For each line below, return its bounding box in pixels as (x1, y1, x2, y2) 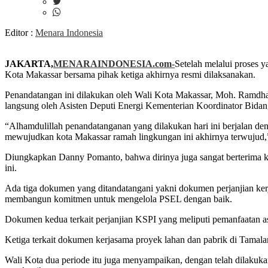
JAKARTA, (5, 59, 53, 69)
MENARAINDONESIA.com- (53, 59, 175, 69)
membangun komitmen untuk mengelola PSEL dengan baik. (5, 194, 232, 204)
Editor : (5, 28, 35, 38)
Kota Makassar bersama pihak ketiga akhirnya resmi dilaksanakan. (5, 69, 255, 80)
